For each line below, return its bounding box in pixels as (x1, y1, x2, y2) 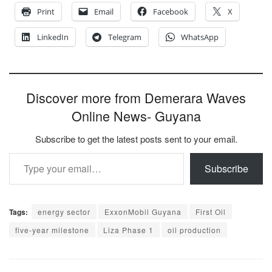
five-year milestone (15, 225, 89, 236)
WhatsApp (181, 32, 219, 43)
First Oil (195, 206, 226, 217)
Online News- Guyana (71, 106, 201, 126)
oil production (168, 225, 221, 236)
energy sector (38, 206, 90, 217)
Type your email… (8, 145, 42, 160)
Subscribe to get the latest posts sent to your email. (35, 132, 237, 146)
